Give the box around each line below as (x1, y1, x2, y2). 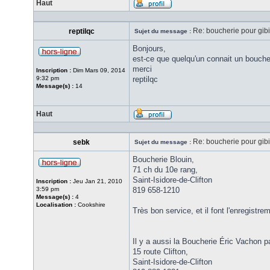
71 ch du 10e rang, (133, 165, 198, 174)
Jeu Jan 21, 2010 (71, 178, 122, 184)
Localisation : (36, 201, 76, 208)
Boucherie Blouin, (133, 155, 194, 164)
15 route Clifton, (133, 247, 188, 256)
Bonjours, (133, 44, 166, 53)
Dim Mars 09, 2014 (71, 67, 125, 74)
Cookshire (76, 201, 105, 208)
